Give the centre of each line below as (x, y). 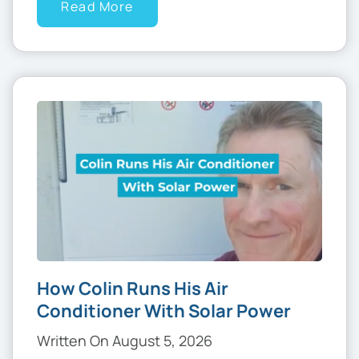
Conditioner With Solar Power (164, 311)
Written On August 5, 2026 (125, 341)
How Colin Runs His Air (133, 289)
